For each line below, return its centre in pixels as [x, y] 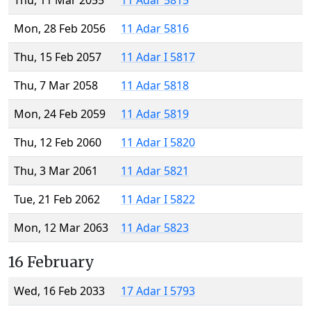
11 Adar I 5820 [158, 143]
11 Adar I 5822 [158, 200]
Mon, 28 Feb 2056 [60, 29]
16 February [51, 262]
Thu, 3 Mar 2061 [56, 171]
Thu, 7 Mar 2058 [56, 86]
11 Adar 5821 [155, 171]
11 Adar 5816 [155, 29]
